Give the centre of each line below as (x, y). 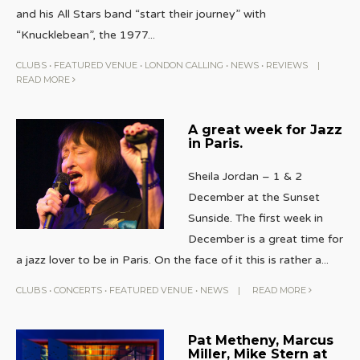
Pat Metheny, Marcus (260, 340)
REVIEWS (287, 65)
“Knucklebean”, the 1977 (82, 35)
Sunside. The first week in (255, 218)
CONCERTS (78, 290)
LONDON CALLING (184, 65)
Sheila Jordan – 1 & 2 (245, 176)
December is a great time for (265, 239)
